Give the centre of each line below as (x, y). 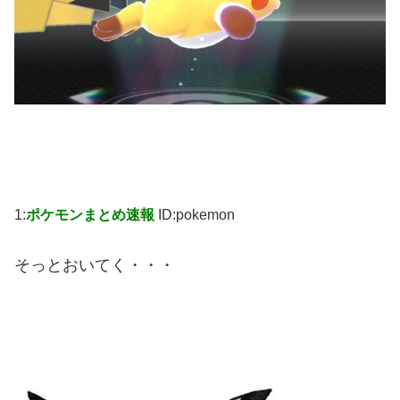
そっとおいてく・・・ (95, 266)
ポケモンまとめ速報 (90, 215)
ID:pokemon (196, 215)
